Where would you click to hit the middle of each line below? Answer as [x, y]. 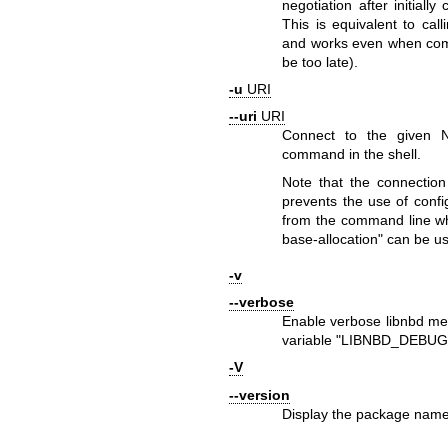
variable [309, 339]
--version [259, 394]
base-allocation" [333, 238]
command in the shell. [352, 154]
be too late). [320, 61]
